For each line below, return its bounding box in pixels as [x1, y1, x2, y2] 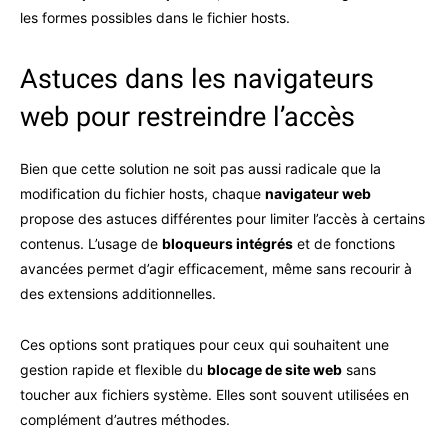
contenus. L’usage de [20, 235, 162, 252]
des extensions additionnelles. [20, 285, 216, 302]
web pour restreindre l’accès [20, 101, 355, 133]
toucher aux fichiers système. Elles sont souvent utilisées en [20, 386, 409, 403]
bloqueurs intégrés [162, 235, 293, 252]
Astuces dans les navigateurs [20, 63, 374, 95]
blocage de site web [207, 361, 342, 378]
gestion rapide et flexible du [20, 361, 207, 378]
